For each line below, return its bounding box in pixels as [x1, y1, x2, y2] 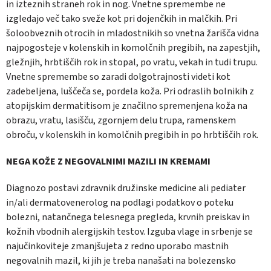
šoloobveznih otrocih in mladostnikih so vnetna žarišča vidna [6, 27, 259, 41]
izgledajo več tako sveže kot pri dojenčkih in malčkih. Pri [6, 12, 237, 26]
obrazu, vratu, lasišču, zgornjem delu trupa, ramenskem [6, 114, 236, 128]
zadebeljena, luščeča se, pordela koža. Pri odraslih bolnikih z [6, 85, 254, 99]
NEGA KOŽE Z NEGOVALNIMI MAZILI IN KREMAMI [6, 155, 211, 169]
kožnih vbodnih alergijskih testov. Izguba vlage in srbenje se [6, 225, 253, 239]
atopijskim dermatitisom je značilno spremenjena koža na [6, 99, 247, 113]
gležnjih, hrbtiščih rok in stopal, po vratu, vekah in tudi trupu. [6, 56, 258, 70]
